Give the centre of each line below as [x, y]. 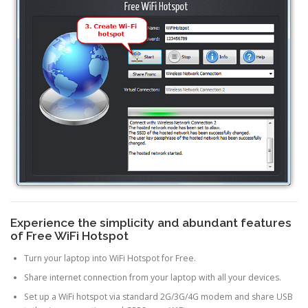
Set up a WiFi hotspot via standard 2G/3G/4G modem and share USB [158, 297]
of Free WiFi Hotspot [69, 236]
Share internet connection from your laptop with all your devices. [153, 278]
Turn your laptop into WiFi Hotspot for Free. [110, 258]
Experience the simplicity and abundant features [151, 223]
